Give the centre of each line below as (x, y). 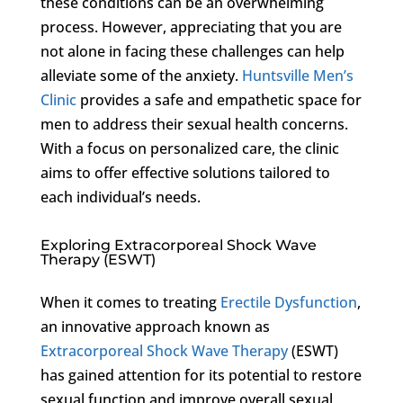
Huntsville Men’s (297, 75)
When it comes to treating (130, 302)
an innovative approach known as (155, 326)
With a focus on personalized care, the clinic (189, 148)
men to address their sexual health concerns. (194, 124)
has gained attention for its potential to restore (201, 375)
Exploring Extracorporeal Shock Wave (178, 245)
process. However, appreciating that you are (191, 27)
